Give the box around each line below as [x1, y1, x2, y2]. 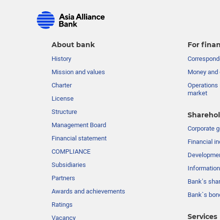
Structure [52, 108, 77, 116]
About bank [52, 40, 95, 50]
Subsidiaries [52, 161, 86, 169]
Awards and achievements [52, 188, 125, 195]
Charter [52, 82, 72, 89]
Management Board [52, 121, 106, 129]
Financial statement [52, 135, 107, 142]
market [187, 89, 207, 97]
